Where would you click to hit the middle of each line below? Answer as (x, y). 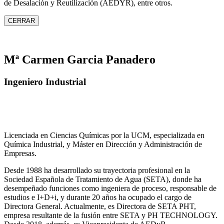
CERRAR (21, 21)
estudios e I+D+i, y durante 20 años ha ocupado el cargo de (98, 197)
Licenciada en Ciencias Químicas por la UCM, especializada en (104, 135)
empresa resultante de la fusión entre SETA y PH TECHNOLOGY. (111, 215)
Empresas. (20, 153)
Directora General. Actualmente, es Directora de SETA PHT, (100, 206)
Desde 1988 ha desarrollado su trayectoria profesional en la (97, 170)
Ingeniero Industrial (45, 81)
